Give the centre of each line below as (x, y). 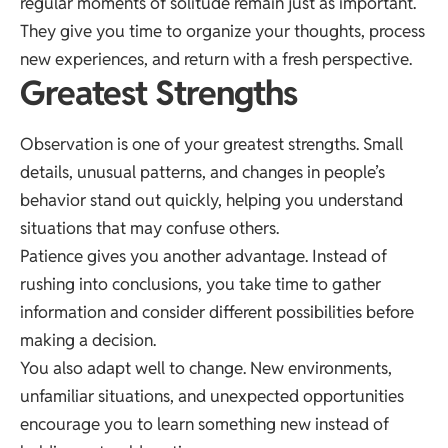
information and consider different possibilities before (217, 311)
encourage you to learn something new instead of (204, 423)
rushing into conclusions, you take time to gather (200, 283)
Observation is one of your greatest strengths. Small (211, 143)
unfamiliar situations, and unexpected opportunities (212, 395)
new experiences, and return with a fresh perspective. (216, 59)
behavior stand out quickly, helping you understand (211, 199)
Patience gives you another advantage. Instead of (203, 255)
